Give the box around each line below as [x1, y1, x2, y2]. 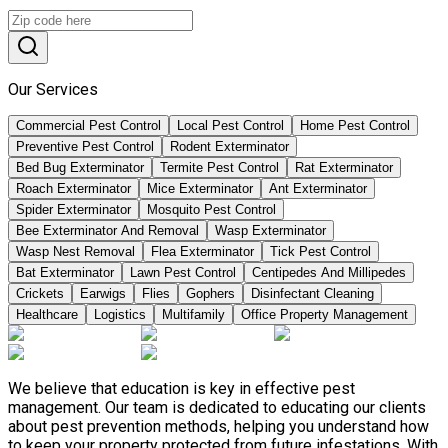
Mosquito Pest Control [147, 202, 276, 218]
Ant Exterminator [269, 181, 367, 197]
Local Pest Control [177, 118, 284, 134]
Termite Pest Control [160, 160, 279, 176]
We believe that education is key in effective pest [8, 379, 355, 399]
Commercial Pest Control [16, 118, 161, 134]
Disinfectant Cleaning [251, 286, 374, 302]
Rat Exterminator [295, 160, 393, 176]
